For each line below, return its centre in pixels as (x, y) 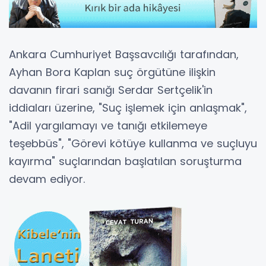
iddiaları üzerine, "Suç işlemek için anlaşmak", (128, 108)
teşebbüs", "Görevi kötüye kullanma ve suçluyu (133, 144)
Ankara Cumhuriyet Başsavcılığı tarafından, (124, 55)
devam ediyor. (47, 179)
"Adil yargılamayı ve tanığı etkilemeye (108, 126)
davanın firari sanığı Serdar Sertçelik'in (111, 90)
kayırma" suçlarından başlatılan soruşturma (125, 161)
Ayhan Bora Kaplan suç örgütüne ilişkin (112, 72)
